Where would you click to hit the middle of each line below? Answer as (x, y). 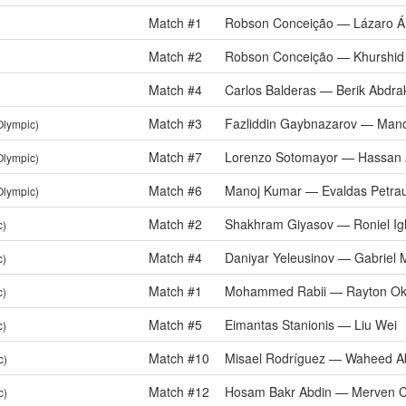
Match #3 (175, 123)
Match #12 (179, 391)
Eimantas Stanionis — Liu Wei (311, 324)
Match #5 (175, 324)
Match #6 (175, 190)
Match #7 (175, 157)
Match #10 (179, 358)
